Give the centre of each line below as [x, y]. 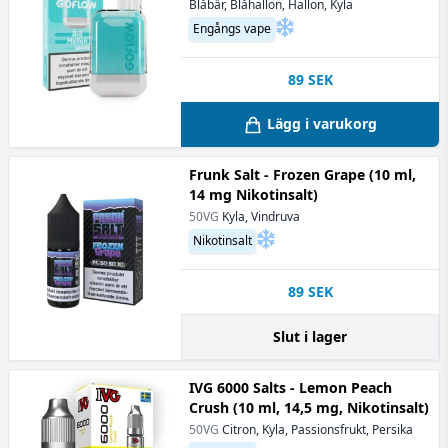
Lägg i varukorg [322, 123]
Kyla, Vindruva [261, 216]
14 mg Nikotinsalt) [253, 194]
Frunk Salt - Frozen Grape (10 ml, [302, 174]
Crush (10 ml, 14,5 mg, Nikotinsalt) [309, 407]
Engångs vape [232, 28]
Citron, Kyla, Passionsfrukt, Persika [317, 429]
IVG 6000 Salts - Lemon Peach [290, 387]
